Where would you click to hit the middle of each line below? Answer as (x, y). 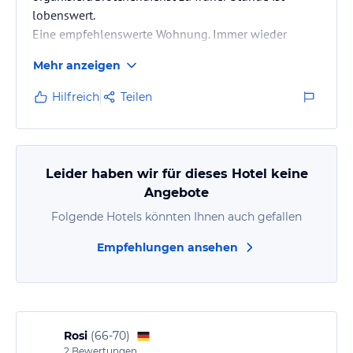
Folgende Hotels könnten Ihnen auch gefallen (176, 217)
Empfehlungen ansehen (167, 247)
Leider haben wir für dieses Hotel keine (176, 174)
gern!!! (50, 53)
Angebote (176, 193)
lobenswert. (64, 15)
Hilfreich (76, 97)
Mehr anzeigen (77, 65)
